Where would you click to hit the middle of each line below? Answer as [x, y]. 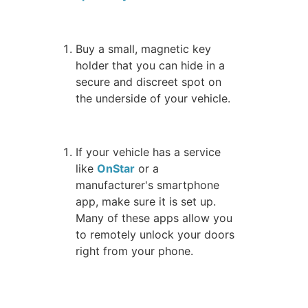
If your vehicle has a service [148, 152]
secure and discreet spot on [149, 81]
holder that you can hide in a [151, 65]
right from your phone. [135, 251]
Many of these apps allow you [154, 218]
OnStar [116, 169]
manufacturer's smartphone [148, 185]
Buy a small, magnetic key [144, 48]
